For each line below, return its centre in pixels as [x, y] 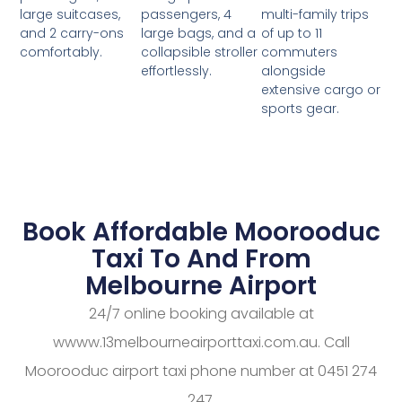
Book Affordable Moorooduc [201, 232]
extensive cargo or [321, 90]
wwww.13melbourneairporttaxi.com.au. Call [201, 343]
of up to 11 [292, 34]
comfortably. [61, 52]
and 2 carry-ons [72, 34]
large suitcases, [70, 15]
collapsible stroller [199, 52]
